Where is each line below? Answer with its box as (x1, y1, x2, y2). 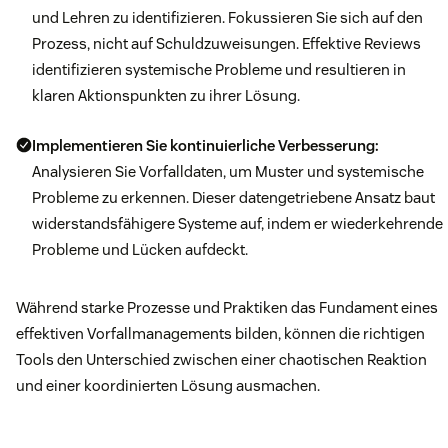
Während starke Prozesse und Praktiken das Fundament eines (16, 298, 438, 318)
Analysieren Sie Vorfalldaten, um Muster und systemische (32, 162, 424, 182)
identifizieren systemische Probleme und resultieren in (32, 60, 406, 80)
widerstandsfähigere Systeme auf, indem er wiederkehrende (32, 214, 443, 234)
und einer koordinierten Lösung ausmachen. (16, 376, 320, 396)
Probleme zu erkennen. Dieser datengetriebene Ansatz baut (32, 188, 435, 208)
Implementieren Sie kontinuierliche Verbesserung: (32, 136, 379, 156)
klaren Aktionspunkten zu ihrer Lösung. (32, 86, 300, 106)
